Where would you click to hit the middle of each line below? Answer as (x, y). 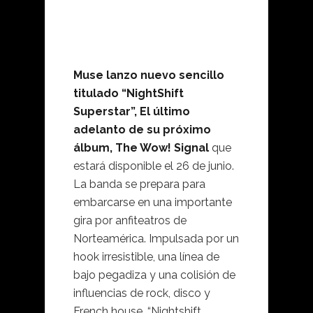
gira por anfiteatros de (130, 221)
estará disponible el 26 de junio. (154, 166)
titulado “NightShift (129, 94)
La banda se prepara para (139, 184)
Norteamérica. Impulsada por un (156, 239)
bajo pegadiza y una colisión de (154, 275)
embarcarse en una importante (153, 203)
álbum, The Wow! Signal (141, 148)
